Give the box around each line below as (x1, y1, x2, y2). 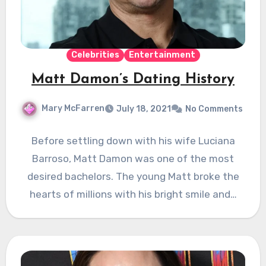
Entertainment (128, 50, 195, 61)
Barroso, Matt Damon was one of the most (32, 153, 234, 165)
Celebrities (71, 50, 119, 61)
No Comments (185, 104, 243, 115)
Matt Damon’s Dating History (31, 72, 235, 87)
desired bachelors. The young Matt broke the (27, 170, 239, 183)
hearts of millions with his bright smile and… (29, 188, 237, 201)
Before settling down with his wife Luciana (31, 135, 235, 147)
